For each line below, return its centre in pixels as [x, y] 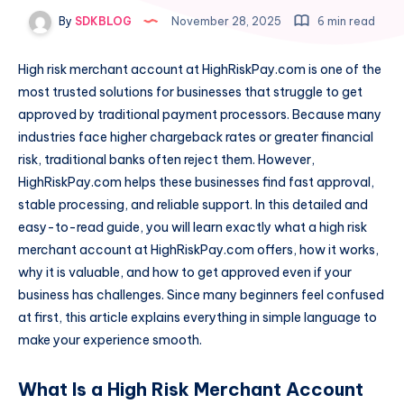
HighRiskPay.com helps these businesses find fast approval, [196, 183]
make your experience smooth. [110, 340]
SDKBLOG [102, 21]
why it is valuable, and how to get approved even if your [185, 273]
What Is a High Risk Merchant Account [191, 389]
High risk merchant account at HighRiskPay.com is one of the [200, 70]
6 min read [345, 21]
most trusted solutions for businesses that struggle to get [190, 92]
